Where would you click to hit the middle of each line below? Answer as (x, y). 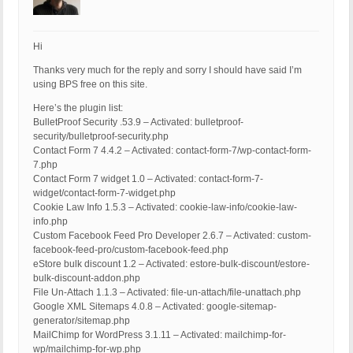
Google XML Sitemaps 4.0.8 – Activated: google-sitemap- (155, 307)
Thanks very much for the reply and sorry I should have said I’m (167, 71)
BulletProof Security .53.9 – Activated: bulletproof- (138, 123)
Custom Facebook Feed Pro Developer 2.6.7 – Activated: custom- (172, 236)
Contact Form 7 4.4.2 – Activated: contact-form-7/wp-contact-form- (172, 151)
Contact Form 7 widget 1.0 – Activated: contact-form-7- (148, 179)
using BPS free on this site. (90, 85)
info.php (50, 222)
